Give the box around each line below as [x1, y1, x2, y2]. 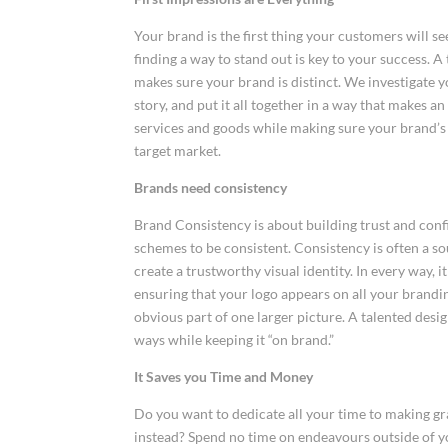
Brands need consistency [134, 179, 288, 197]
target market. [134, 142, 222, 160]
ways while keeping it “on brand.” [134, 331, 335, 349]
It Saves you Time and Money [134, 368, 314, 386]
